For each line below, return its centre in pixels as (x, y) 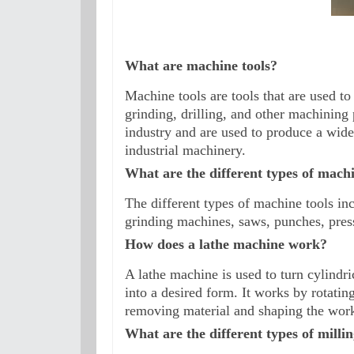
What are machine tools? (201, 65)
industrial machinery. (185, 150)
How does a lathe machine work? (226, 245)
